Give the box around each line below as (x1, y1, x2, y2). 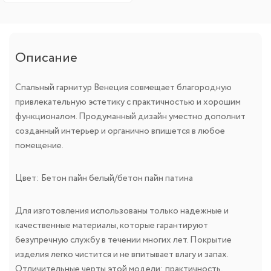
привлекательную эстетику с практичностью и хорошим (15, 96, 241, 109)
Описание (15, 48, 77, 68)
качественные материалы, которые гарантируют (15, 219, 208, 233)
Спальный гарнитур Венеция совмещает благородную (15, 81, 232, 95)
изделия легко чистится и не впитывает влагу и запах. (15, 248, 228, 262)
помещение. (15, 139, 64, 153)
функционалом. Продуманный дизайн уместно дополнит (15, 110, 246, 124)
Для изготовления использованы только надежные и (15, 204, 229, 218)
